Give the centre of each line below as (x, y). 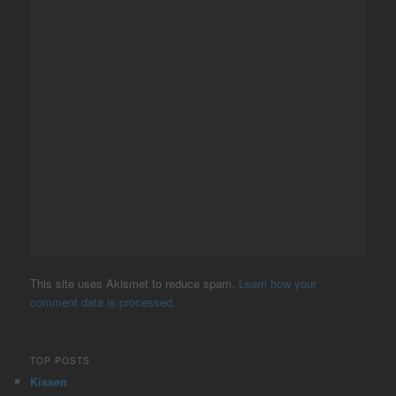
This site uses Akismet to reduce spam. (135, 284)
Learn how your (278, 284)
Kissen (49, 382)
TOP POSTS (61, 361)
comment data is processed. (103, 302)
